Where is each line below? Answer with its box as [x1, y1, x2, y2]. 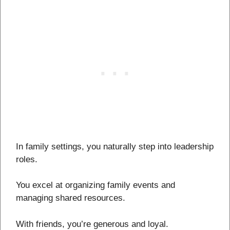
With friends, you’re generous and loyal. [16, 219, 168, 229]
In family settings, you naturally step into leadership [16, 141, 214, 151]
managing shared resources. [16, 193, 125, 203]
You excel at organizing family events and [16, 180, 175, 190]
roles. [16, 154, 37, 164]
